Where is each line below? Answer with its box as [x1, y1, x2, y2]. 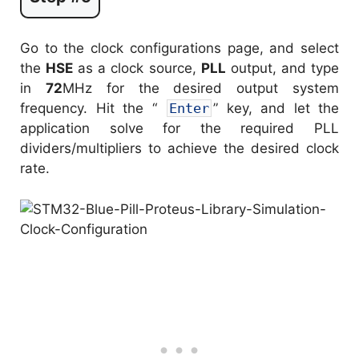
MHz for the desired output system [62, 80, 340, 97]
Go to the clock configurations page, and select [20, 40, 339, 57]
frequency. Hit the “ [20, 100, 165, 117]
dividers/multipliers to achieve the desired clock [20, 140, 339, 157]
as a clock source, [73, 60, 201, 77]
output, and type [225, 60, 340, 77]
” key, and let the [213, 100, 339, 117]
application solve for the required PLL [20, 120, 339, 137]
